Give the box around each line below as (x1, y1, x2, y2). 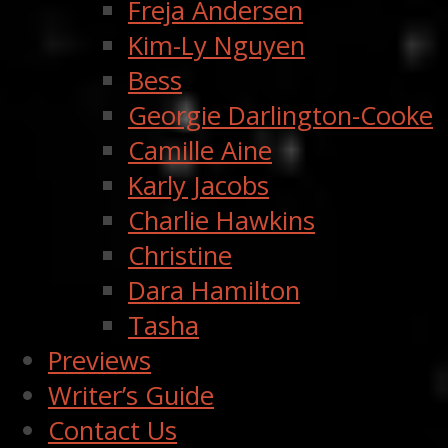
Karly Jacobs (128, 167, 269, 203)
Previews (48, 342, 151, 378)
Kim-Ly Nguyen (128, 27, 305, 63)
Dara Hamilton (128, 272, 300, 308)
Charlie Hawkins (128, 202, 315, 238)
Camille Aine (128, 132, 272, 168)
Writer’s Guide (48, 377, 214, 413)
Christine (128, 237, 232, 273)
